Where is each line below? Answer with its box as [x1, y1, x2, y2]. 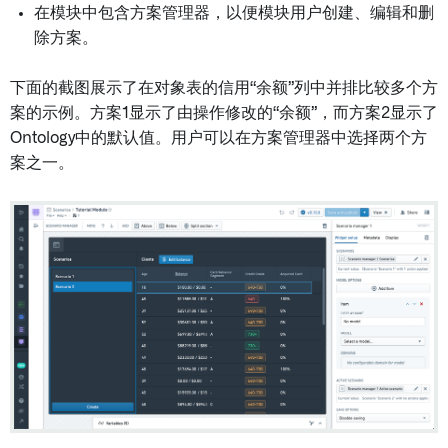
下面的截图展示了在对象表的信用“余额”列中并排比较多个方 [10, 80, 438, 96]
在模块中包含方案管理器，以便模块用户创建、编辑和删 [34, 5, 434, 21]
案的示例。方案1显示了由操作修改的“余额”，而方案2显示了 [10, 105, 438, 121]
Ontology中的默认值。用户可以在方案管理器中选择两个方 [10, 130, 427, 146]
